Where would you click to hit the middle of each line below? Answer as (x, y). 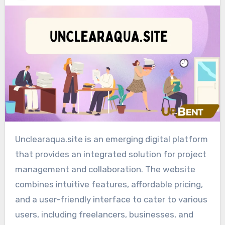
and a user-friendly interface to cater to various (111, 200)
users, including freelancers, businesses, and (104, 215)
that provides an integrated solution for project (110, 154)
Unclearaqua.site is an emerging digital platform (18, 139)
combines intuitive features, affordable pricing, (109, 185)
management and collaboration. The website (105, 170)
